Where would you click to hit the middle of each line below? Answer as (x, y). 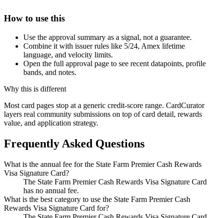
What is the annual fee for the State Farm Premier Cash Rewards (103, 164)
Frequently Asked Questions (74, 143)
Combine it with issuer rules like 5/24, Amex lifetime (104, 46)
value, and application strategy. (51, 123)
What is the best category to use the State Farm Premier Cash (97, 199)
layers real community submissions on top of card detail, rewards (103, 114)
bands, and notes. (50, 73)
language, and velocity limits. (68, 55)
